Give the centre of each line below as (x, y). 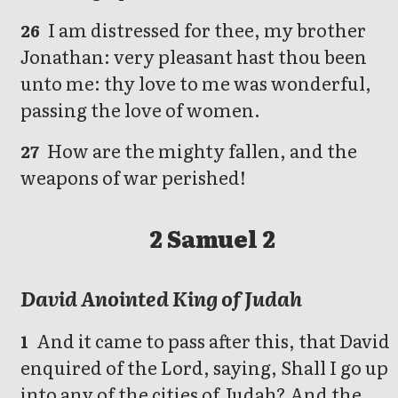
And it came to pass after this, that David (212, 340)
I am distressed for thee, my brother (206, 30)
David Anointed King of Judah (161, 298)
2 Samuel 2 (212, 237)
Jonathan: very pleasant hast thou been (194, 56)
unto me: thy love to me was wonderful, (196, 83)
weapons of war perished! (133, 177)
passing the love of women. (140, 110)
